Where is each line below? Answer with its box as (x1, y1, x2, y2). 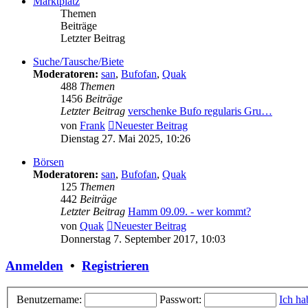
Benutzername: (16, 293, 82, 305)
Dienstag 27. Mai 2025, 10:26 (60, 133, 190, 145)
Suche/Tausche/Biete (33, 56, 124, 68)
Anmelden (5, 258, 63, 274)
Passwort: (159, 293, 201, 305)
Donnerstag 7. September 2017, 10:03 (60, 233, 225, 245)
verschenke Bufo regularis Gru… (128, 105, 272, 118)
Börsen (33, 156, 64, 168)
